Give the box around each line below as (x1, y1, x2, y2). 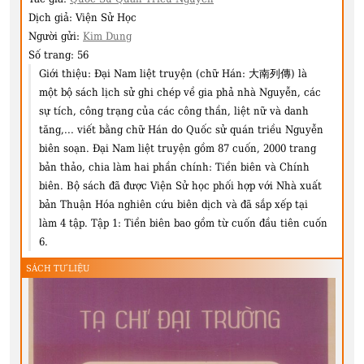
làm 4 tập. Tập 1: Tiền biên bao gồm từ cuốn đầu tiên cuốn (39, 217, 327, 230)
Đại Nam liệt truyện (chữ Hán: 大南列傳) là (94, 67, 307, 80)
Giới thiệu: (39, 67, 91, 80)
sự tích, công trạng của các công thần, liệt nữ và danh (39, 105, 309, 118)
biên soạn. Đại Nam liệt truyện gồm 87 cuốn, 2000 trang (39, 142, 316, 155)
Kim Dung (83, 30, 132, 43)
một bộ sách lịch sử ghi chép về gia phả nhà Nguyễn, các (39, 86, 321, 99)
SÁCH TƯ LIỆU (26, 263, 89, 275)
